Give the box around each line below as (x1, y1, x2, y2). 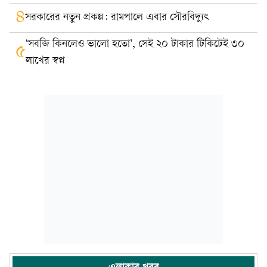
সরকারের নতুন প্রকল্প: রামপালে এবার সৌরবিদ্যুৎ (25, 11, 209, 23)
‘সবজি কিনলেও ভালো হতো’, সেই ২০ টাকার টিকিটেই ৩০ (26, 38, 244, 50)
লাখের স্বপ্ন (26, 55, 65, 67)
